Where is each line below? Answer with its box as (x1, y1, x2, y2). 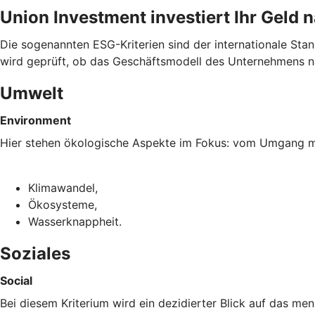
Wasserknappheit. (28, 214, 122, 229)
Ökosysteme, (28, 197, 97, 212)
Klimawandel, (28, 180, 98, 195)
